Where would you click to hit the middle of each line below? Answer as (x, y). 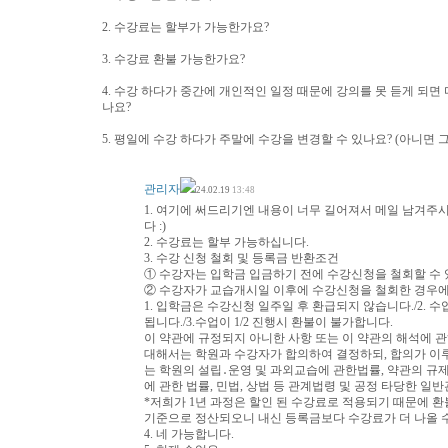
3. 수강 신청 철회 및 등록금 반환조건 (241, 258)
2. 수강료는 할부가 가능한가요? (185, 27)
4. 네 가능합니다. (189, 434)
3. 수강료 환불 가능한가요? (173, 59)
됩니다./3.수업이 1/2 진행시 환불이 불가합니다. (268, 322)
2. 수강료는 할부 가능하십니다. (226, 242)
